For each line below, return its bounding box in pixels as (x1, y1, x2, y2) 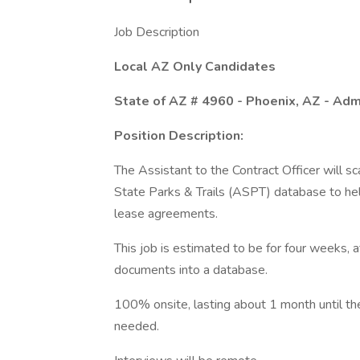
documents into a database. (114, 261, 268, 279)
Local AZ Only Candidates (114, 58, 276, 76)
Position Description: (114, 127, 243, 145)
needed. (114, 317, 159, 335)
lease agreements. (114, 205, 218, 223)
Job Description (114, 23, 199, 41)
